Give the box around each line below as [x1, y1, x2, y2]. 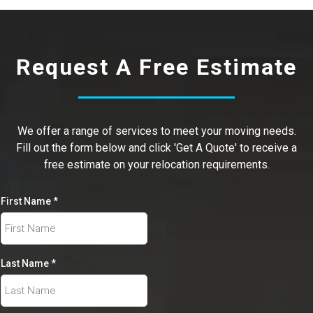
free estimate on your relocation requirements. [43, 157, 270, 171]
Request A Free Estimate [16, 53, 297, 80]
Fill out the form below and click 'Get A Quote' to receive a [16, 140, 297, 154]
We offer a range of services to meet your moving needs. [17, 124, 296, 138]
